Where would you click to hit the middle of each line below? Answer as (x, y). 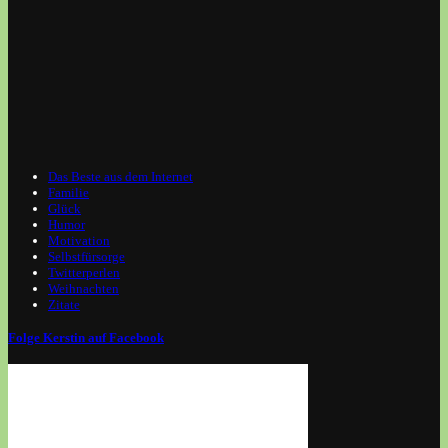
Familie (68, 192)
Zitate (64, 304)
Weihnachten (83, 288)
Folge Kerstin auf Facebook (86, 338)
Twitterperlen (84, 272)
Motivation (79, 240)
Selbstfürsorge (86, 256)
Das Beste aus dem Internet (120, 176)
